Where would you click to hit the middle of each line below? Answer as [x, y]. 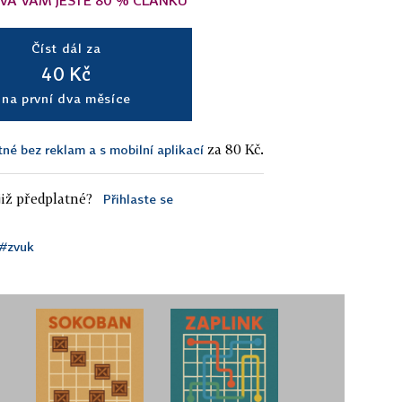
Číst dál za [66, 48]
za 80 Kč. [234, 149]
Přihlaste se [138, 199]
